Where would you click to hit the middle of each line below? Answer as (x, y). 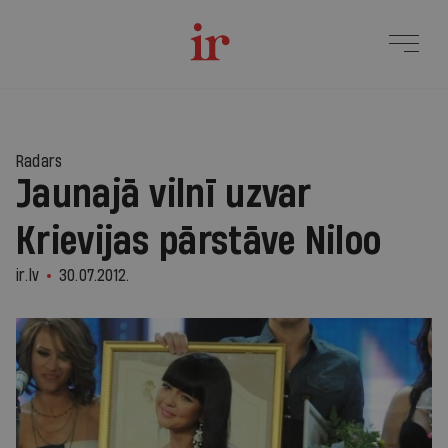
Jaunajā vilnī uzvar (164, 195)
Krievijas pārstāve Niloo (199, 242)
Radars (39, 161)
